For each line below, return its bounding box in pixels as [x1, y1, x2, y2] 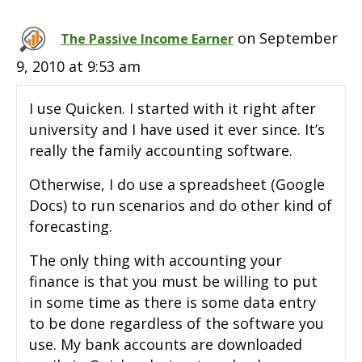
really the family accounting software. [29, 141, 293, 161]
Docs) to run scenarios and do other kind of [29, 196, 332, 216]
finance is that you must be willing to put [29, 271, 318, 292]
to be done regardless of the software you [29, 314, 324, 334]
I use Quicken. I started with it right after [29, 99, 316, 119]
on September [238, 28, 338, 48]
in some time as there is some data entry [29, 293, 316, 313]
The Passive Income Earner [61, 30, 234, 48]
